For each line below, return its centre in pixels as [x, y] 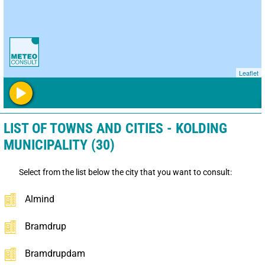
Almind [40, 199]
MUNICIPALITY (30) [59, 145]
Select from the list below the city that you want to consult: [125, 172]
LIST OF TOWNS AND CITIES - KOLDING [115, 128]
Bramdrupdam [55, 253]
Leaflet [249, 72]
